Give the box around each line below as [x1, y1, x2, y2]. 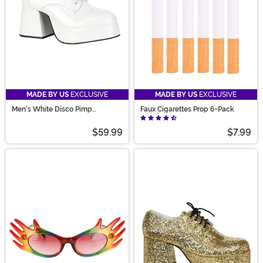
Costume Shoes [12, 112, 63, 120]
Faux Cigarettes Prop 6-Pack [140, 104, 234, 113]
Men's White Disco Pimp [12, 104, 92, 113]
